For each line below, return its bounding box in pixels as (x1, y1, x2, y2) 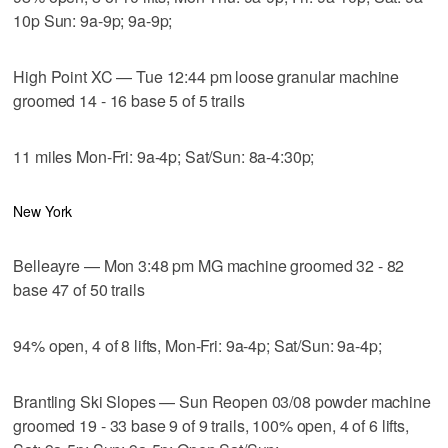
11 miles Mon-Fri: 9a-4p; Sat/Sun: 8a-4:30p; (13, 144, 315, 168)
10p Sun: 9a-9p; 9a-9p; (13, 8, 173, 32)
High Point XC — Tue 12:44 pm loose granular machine (13, 64, 400, 88)
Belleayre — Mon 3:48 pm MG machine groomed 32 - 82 (13, 253, 405, 277)
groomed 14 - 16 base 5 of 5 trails (13, 88, 245, 112)
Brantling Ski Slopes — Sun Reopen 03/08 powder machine (13, 389, 431, 413)
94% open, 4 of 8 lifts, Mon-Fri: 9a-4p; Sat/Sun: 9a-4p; (13, 333, 382, 357)
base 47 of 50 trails (13, 277, 145, 301)
